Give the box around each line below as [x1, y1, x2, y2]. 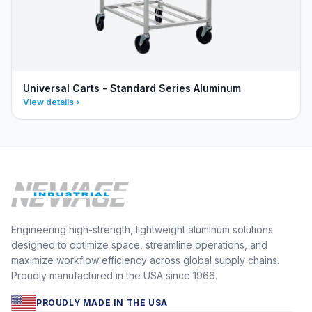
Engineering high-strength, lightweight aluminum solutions [11, 224, 273, 235]
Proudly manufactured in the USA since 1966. [11, 270, 217, 281]
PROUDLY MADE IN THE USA [36, 297, 168, 308]
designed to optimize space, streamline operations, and [11, 239, 267, 251]
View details [23, 97, 74, 107]
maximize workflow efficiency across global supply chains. [11, 254, 279, 266]
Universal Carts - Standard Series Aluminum [23, 82, 241, 94]
